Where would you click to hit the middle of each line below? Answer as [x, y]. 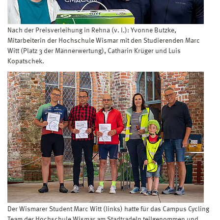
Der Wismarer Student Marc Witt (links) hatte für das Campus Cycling [108, 209]
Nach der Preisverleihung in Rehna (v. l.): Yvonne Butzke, [92, 30]
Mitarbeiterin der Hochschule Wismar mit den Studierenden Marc [104, 41]
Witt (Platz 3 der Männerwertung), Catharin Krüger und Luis [94, 51]
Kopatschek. [26, 61]
